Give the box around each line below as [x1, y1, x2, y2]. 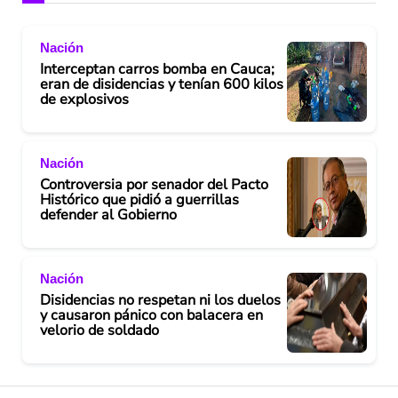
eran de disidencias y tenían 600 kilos [40, 74, 283, 94]
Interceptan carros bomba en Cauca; [40, 59, 275, 79]
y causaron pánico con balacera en [40, 305, 263, 325]
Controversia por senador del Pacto [40, 174, 268, 195]
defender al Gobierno [40, 204, 177, 225]
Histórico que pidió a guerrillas [40, 189, 239, 210]
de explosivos [40, 89, 129, 109]
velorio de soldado [40, 320, 159, 340]
